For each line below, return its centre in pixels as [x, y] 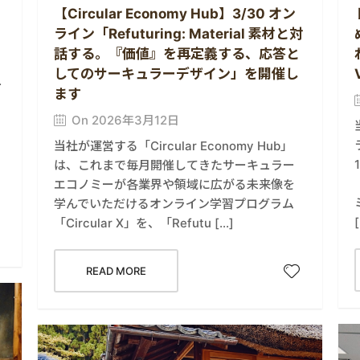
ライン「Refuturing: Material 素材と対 [179, 34]
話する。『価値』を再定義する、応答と [177, 54]
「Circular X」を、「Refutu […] [144, 223]
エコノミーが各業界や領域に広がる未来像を [175, 185]
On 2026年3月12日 [126, 121]
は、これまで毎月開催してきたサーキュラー [175, 166]
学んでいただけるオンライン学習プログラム [174, 204]
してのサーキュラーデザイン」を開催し [177, 74]
